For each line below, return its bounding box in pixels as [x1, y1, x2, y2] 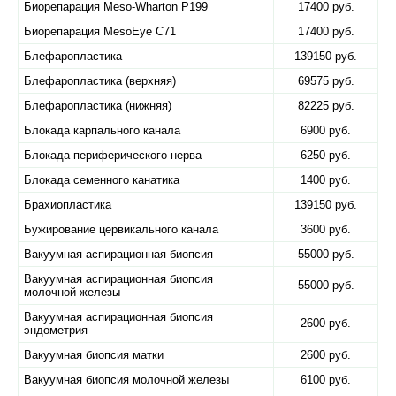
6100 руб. [301, 373, 351, 386]
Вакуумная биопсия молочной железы [24, 373, 229, 386]
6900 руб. [301, 124, 351, 137]
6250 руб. [301, 148, 351, 162]
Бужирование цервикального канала [24, 223, 218, 236]
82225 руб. [297, 99, 354, 112]
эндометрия [24, 324, 88, 337]
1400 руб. [301, 173, 351, 187]
